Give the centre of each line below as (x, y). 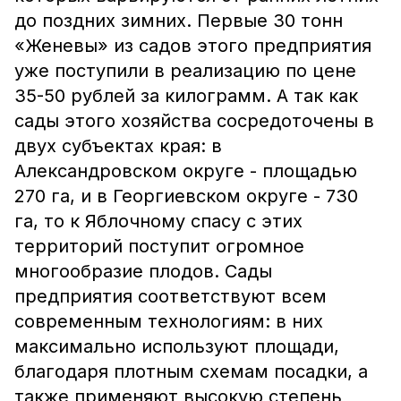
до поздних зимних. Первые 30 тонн (179, 21)
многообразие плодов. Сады (143, 271)
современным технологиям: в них (169, 321)
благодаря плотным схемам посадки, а (191, 371)
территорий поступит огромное (159, 246)
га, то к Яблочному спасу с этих (158, 221)
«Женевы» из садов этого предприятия (193, 46)
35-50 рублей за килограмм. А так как (186, 96)
